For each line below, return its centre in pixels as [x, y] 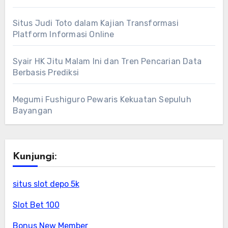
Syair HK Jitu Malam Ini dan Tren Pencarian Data [107, 61]
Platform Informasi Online [63, 34]
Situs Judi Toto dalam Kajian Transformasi [95, 23]
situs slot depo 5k [46, 184]
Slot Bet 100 [36, 205]
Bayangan [33, 110]
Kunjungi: [34, 156]
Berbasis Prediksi [46, 72]
